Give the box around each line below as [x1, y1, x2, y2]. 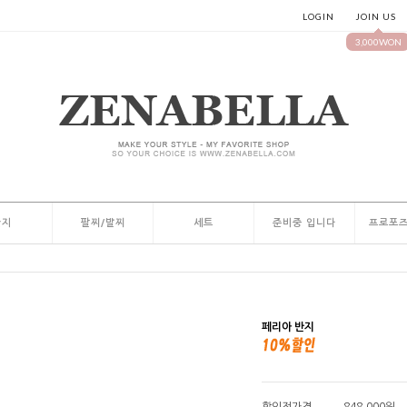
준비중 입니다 [273, 218, 336, 228]
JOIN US [355, 10, 396, 22]
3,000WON [354, 36, 402, 47]
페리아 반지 [262, 322, 314, 333]
